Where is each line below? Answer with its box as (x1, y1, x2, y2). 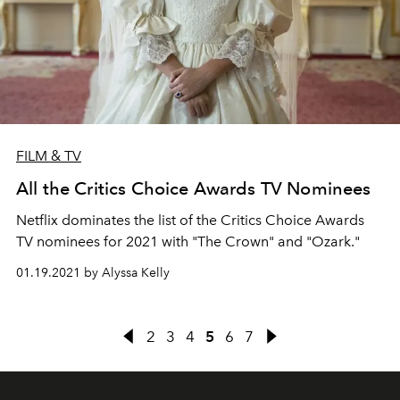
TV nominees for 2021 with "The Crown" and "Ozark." (16, 232, 360, 250)
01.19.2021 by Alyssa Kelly (16, 264, 170, 280)
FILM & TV (16, 146, 81, 164)
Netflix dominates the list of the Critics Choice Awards (16, 211, 364, 229)
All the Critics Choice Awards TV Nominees (16, 177, 371, 199)
